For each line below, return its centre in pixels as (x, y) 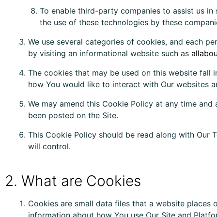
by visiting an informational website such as (110, 53)
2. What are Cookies (73, 181)
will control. (49, 146)
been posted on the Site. (73, 115)
